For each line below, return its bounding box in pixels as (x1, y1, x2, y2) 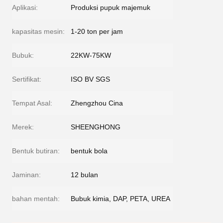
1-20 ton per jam (71, 27, 123, 35)
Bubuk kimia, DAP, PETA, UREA (71, 195, 170, 203)
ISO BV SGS (71, 75, 110, 83)
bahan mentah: (12, 195, 60, 203)
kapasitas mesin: (12, 27, 65, 35)
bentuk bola (71, 147, 108, 155)
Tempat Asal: (12, 99, 52, 107)
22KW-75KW (71, 51, 111, 59)
